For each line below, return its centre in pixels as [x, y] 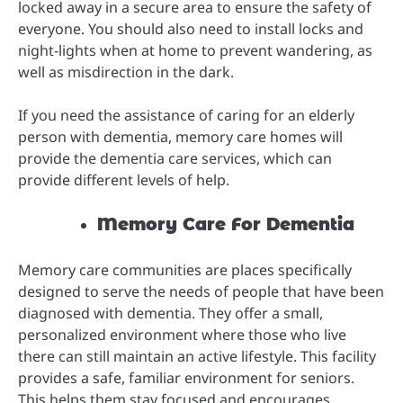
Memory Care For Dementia [226, 224]
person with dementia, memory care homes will [180, 136]
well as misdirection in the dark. [126, 72]
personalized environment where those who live [182, 334]
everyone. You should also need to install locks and [191, 28]
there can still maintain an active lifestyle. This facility [197, 356]
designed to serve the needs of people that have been [201, 291]
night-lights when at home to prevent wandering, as [195, 50]
